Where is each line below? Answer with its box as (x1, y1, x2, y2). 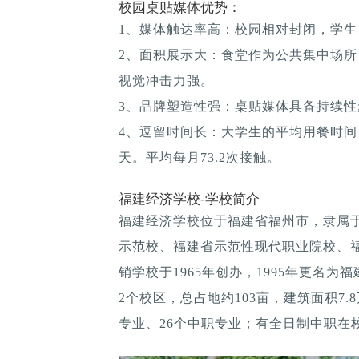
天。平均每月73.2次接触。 (119, 150, 280, 164)
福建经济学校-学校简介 (119, 191, 260, 207)
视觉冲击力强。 (119, 73, 214, 87)
